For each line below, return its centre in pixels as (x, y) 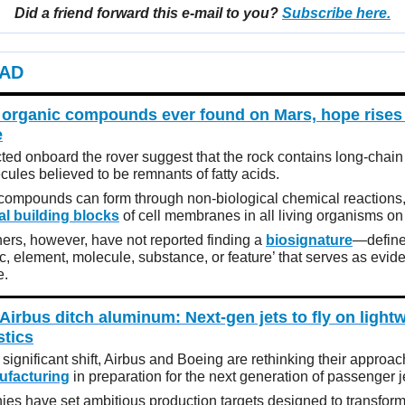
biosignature (309, 240)
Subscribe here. (336, 14)
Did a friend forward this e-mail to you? (148, 14)
